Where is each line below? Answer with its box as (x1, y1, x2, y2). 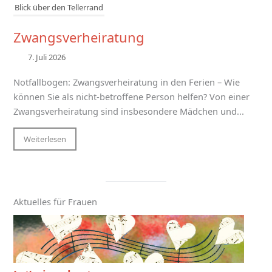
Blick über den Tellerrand (14, 2, 103, 13)
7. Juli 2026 (28, 52, 66, 63)
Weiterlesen (23, 134, 66, 145)
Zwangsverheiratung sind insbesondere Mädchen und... (13, 105, 244, 118)
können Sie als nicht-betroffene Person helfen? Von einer (13, 90, 250, 103)
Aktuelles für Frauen (13, 195, 97, 208)
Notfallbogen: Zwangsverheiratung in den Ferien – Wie (13, 76, 240, 89)
